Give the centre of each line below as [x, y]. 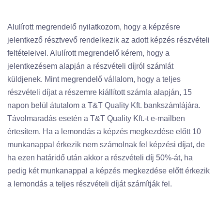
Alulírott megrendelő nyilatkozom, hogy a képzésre [94, 27]
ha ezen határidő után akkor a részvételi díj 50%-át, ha [100, 158]
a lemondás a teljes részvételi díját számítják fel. [90, 184]
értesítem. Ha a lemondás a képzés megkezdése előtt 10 [104, 132]
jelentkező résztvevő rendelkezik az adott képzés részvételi [108, 40]
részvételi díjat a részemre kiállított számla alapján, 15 [100, 92]
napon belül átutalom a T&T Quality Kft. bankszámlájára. [104, 105]
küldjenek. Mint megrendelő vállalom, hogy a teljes [94, 79]
